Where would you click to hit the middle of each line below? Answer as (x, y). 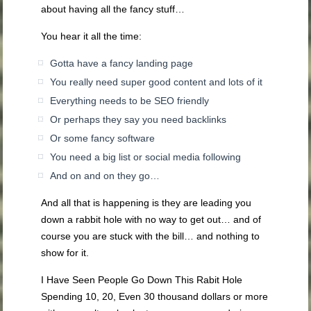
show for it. (65, 253)
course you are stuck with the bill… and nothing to (151, 236)
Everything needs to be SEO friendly (130, 101)
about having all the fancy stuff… (113, 9)
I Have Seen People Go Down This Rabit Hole (142, 280)
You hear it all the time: (92, 36)
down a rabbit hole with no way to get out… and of (151, 219)
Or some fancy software (103, 138)
